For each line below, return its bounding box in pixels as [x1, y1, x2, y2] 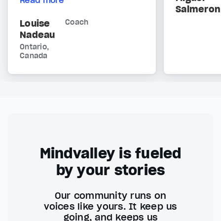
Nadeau [20, 29, 55, 41]
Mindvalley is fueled [39, 145, 182, 163]
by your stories [56, 161, 165, 180]
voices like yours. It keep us [44, 201, 177, 213]
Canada [20, 51, 48, 61]
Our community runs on [54, 190, 167, 202]
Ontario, [20, 42, 49, 52]
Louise [20, 18, 50, 30]
